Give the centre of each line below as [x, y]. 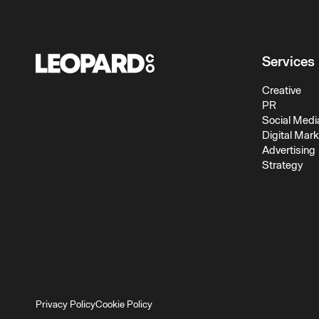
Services [289, 62]
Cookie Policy [124, 304]
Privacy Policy [66, 304]
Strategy [283, 166]
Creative [282, 91]
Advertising [289, 151]
